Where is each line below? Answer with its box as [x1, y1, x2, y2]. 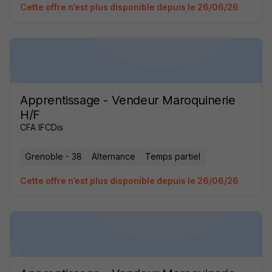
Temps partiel [145, 151, 200, 161]
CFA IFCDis [20, 122, 63, 132]
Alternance [92, 151, 135, 161]
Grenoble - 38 [25, 151, 82, 161]
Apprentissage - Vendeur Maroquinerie [20, 93, 236, 107]
